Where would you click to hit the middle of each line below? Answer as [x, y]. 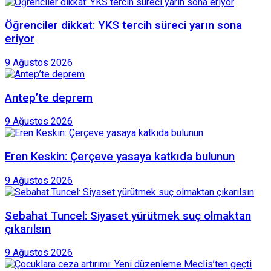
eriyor [20, 39]
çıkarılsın [28, 229]
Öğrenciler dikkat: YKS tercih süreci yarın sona [123, 26]
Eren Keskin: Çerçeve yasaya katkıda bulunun [120, 157]
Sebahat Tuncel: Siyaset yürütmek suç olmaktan [128, 216]
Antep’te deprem [49, 98]
